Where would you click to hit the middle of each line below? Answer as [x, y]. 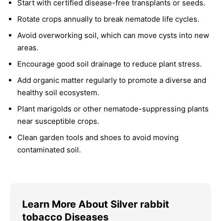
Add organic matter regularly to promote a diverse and [112, 80]
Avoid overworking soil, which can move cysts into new [113, 36]
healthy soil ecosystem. [58, 93]
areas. [28, 48]
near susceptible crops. [58, 121]
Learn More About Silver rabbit [96, 204]
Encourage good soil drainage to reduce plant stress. [110, 64]
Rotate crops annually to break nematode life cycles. [108, 19]
